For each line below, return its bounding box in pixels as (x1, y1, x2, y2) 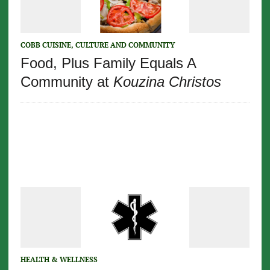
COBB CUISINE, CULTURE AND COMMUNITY (20, 40, 175, 50)
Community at (20, 74, 113, 90)
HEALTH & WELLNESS (20, 255, 98, 265)
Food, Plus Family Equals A (20, 55, 196, 72)
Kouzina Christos (113, 74, 221, 90)
